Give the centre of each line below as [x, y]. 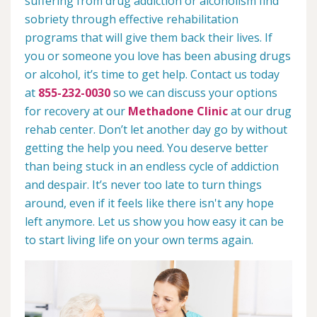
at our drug [260, 111]
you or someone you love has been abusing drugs [158, 56]
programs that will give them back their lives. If [149, 38]
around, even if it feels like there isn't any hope [149, 203]
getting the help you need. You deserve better [146, 148]
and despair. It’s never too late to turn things [143, 185]
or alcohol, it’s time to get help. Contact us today [152, 75]
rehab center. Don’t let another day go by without [156, 130]
